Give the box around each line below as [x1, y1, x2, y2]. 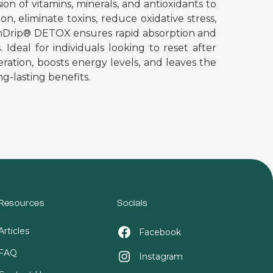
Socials [116, 200, 148, 208]
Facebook [138, 227, 181, 238]
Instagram [138, 251, 183, 262]
